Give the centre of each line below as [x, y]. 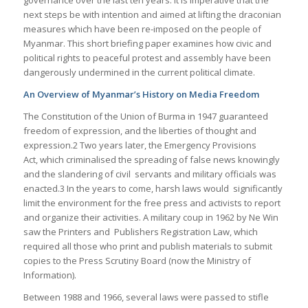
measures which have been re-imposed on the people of [142, 29]
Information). [49, 275]
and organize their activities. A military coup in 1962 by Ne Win [151, 217]
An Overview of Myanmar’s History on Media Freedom [141, 94]
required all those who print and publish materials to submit [147, 246]
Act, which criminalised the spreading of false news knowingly [151, 159]
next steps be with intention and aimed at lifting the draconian [152, 14]
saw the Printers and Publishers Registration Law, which [140, 231]
